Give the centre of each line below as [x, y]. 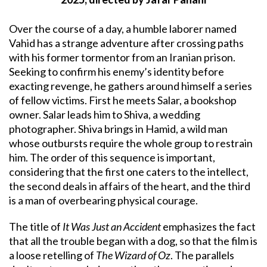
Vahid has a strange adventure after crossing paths [126, 43]
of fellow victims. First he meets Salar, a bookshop [123, 100]
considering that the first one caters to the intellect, [129, 172]
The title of [36, 227]
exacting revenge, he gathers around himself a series [131, 86]
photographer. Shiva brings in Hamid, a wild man [118, 129]
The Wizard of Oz [133, 255]
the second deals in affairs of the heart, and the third [130, 186]
